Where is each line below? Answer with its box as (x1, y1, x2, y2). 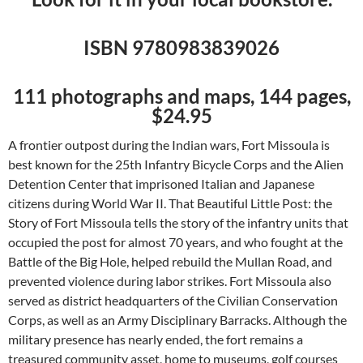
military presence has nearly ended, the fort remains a (8, 331, 303, 347)
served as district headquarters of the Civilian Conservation (8, 292, 338, 308)
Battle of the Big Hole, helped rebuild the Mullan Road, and (8, 253, 332, 269)
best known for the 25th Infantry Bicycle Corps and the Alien (8, 156, 344, 172)
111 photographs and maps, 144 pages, (12, 83, 351, 108)
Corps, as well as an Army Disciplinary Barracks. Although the (8, 311, 347, 327)
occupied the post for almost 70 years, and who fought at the (8, 233, 343, 250)
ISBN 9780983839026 (83, 35, 280, 59)
